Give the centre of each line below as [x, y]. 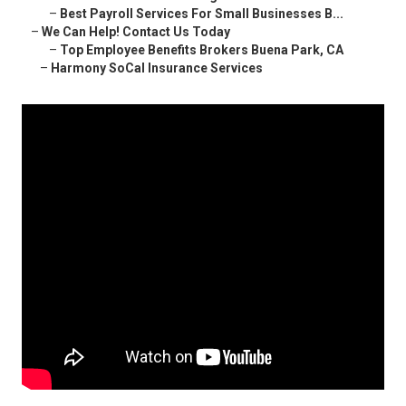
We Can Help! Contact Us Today [136, 32]
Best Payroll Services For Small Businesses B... [202, 14]
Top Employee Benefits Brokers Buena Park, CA [202, 50]
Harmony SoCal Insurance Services [157, 68]
